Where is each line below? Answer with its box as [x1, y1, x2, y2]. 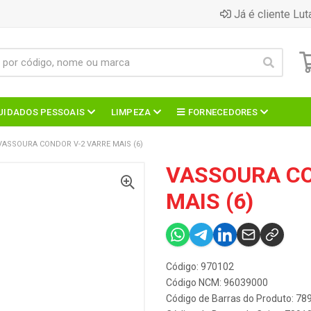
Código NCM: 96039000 [166, 277, 268, 288]
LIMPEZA [110, 106, 151, 117]
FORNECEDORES [187, 106, 258, 117]
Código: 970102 [166, 261, 234, 272]
